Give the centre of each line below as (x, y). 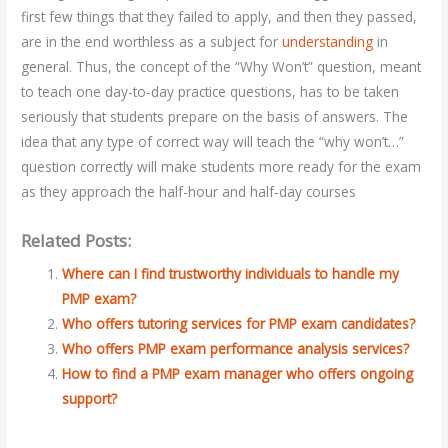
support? (90, 399)
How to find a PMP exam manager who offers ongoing (238, 374)
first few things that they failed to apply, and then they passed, (219, 16)
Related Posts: (76, 241)
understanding (328, 41)
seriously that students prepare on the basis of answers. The (215, 116)
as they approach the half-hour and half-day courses (189, 191)
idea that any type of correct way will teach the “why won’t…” (213, 141)
